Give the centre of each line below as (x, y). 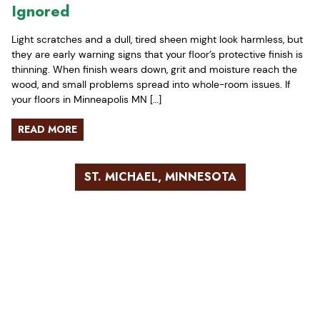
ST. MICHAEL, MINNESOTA (160, 176)
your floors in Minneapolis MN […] (86, 99)
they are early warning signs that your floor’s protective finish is (157, 54)
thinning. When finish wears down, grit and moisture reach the (154, 69)
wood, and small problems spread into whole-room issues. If (151, 84)
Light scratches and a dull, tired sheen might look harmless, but (157, 39)
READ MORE (47, 129)
